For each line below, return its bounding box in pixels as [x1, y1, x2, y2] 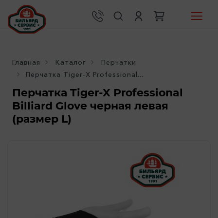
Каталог [55, 58, 86, 67]
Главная [12, 58, 40, 67]
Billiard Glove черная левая [12, 99, 168, 112]
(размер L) [12, 112, 72, 126]
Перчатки [101, 58, 136, 67]
